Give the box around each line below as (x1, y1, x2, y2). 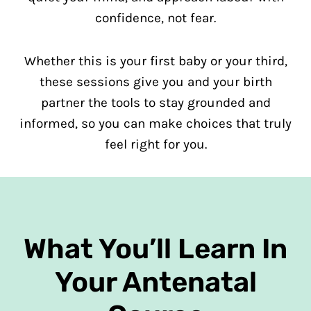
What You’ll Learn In (24, 233, 287, 265)
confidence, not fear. (95, 10, 216, 26)
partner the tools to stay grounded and (40, 95, 271, 110)
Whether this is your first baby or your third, (24, 53, 287, 69)
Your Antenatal (54, 266, 257, 299)
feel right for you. (104, 137, 207, 152)
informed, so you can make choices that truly (19, 116, 292, 131)
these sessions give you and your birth (39, 74, 272, 90)
